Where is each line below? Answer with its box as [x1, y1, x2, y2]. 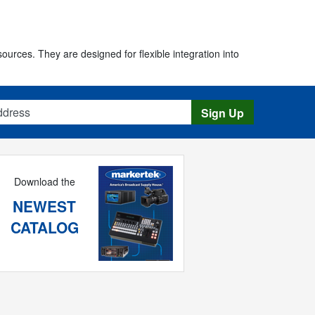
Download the [13, 174, 75, 189]
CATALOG [10, 217, 79, 238]
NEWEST [13, 195, 77, 217]
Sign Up [201, 105, 244, 122]
